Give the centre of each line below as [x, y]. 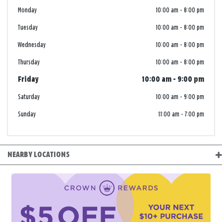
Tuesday [28, 28]
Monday [27, 10]
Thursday [29, 62]
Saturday [29, 97]
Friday [28, 80]
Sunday [27, 114]
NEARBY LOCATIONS [39, 155]
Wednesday [32, 45]
